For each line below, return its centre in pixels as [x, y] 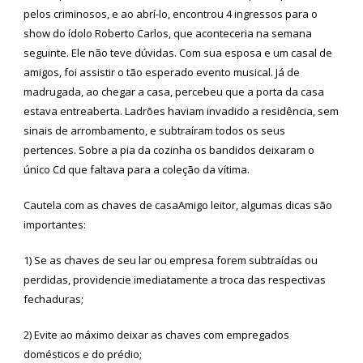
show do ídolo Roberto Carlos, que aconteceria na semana [168, 33]
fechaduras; [53, 299]
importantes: [55, 224]
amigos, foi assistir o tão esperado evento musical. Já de [162, 72]
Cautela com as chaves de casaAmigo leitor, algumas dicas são [178, 205]
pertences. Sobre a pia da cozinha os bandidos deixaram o [169, 149]
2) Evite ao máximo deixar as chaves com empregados [156, 334]
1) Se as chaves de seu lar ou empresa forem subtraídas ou [171, 260]
